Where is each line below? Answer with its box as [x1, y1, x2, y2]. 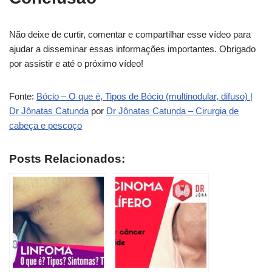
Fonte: [9, 91, 36, 101]
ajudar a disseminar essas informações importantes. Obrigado [9, 44, 256, 54]
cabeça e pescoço [9, 120, 82, 131]
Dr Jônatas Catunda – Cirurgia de [106, 106, 239, 116]
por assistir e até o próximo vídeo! [9, 58, 143, 69]
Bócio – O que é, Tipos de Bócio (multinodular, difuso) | [36, 91, 253, 101]
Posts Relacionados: [9, 152, 125, 165]
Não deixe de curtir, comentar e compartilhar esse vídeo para [9, 29, 251, 39]
